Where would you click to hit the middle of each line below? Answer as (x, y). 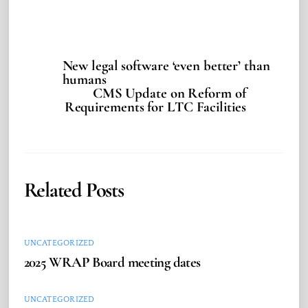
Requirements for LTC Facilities (155, 107)
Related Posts (74, 190)
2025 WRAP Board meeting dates (112, 263)
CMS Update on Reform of (169, 93)
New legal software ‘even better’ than (166, 66)
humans (84, 80)
